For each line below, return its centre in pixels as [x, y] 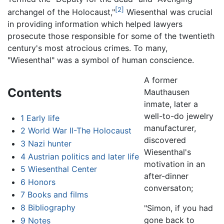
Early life [43, 118]
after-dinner [166, 176]
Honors [41, 182]
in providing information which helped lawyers [95, 24]
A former [160, 80]
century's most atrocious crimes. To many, [87, 48]
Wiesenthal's [167, 152]
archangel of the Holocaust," [61, 12]
